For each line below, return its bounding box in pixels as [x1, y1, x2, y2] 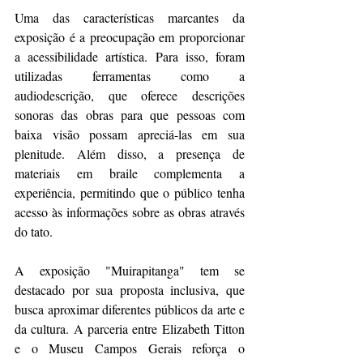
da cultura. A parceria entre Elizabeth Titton [15, 319, 245, 337]
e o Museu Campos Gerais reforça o [15, 339, 245, 357]
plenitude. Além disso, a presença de [15, 144, 245, 162]
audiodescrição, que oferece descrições [15, 86, 245, 104]
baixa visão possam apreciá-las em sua [15, 125, 245, 143]
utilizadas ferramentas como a [15, 66, 245, 84]
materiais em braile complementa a [15, 164, 245, 181]
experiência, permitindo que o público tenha [15, 183, 245, 201]
